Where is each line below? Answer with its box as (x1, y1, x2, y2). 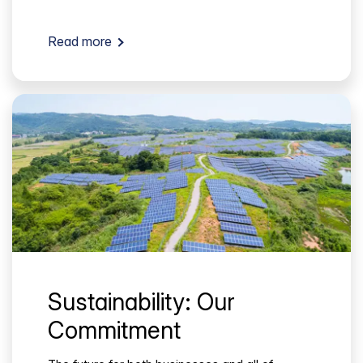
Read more (48, 33, 112, 50)
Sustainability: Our (48, 287, 235, 316)
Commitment (48, 315, 181, 344)
